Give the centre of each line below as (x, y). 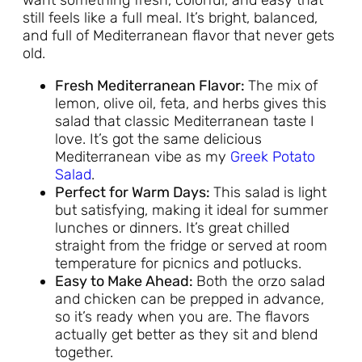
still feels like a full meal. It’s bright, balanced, (170, 17)
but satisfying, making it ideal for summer (192, 210)
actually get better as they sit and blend (186, 334)
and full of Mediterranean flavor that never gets (179, 35)
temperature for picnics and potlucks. (178, 263)
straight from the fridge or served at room (191, 245)
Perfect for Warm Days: (134, 192)
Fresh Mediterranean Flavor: (152, 85)
